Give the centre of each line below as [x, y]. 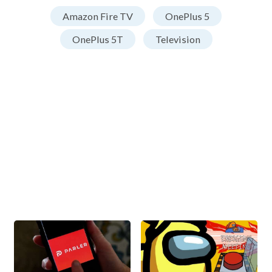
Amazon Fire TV [98, 16]
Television [178, 39]
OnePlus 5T [97, 39]
